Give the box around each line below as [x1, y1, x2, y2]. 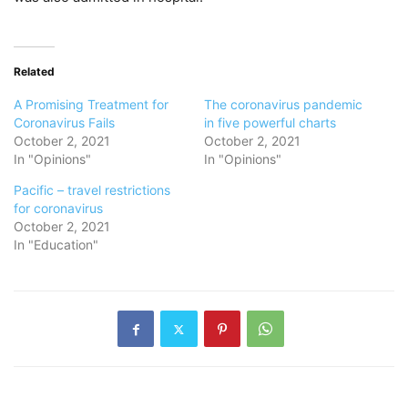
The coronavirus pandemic [204, 97, 362, 113]
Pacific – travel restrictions [14, 182, 170, 199]
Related [14, 65, 55, 79]
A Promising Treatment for [14, 97, 168, 113]
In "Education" [14, 237, 98, 253]
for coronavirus [14, 200, 103, 217]
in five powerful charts [204, 115, 336, 131]
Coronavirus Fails [14, 115, 115, 131]
